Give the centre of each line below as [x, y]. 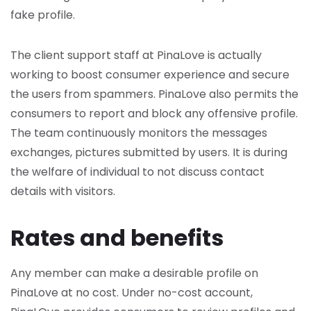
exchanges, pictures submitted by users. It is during [149, 152]
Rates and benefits [117, 238]
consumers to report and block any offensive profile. [154, 114]
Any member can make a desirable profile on [134, 273]
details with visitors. [63, 191]
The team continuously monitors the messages [139, 133]
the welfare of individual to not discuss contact [137, 172]
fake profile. [43, 15]
